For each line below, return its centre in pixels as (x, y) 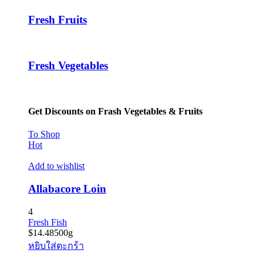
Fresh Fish (48, 222)
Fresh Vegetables (68, 65)
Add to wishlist (56, 166)
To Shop (44, 134)
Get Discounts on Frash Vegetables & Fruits (115, 111)
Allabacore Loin (67, 188)
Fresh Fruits (58, 20)
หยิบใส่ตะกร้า (56, 245)
